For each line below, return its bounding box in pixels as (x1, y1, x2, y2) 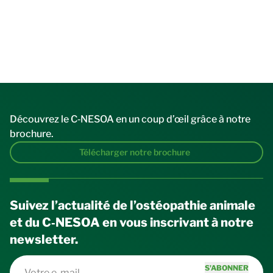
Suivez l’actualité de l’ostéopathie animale (10, 198, 255, 213)
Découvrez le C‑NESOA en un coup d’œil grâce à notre (10, 113, 250, 125)
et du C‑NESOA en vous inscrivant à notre (10, 215, 253, 230)
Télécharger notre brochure (79, 147, 190, 157)
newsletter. (10, 232, 78, 247)
